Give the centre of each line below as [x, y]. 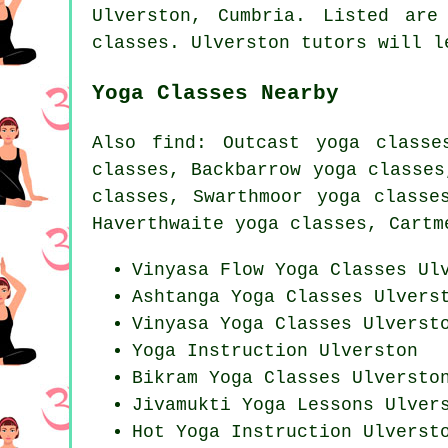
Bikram [170, 378]
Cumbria [257, 16]
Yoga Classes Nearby [215, 93]
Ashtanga [181, 297]
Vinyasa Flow [203, 270]
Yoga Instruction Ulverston [275, 351]
